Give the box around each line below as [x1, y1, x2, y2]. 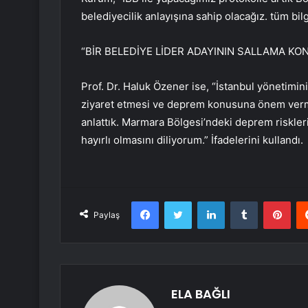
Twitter [191, 195, 221, 207]
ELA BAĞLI [171, 285, 230, 303]
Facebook [158, 195, 200, 207]
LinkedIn [224, 195, 260, 207]
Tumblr [257, 195, 286, 207]
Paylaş [93, 210, 120, 221]
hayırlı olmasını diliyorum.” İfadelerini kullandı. [81, 133, 303, 147]
